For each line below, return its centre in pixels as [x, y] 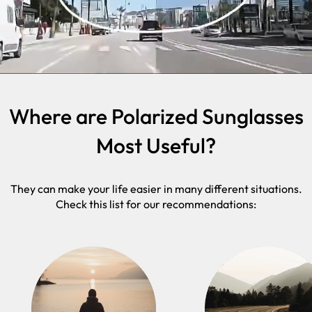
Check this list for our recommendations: [156, 204]
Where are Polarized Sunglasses [156, 116]
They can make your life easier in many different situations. [156, 188]
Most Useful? [156, 145]
